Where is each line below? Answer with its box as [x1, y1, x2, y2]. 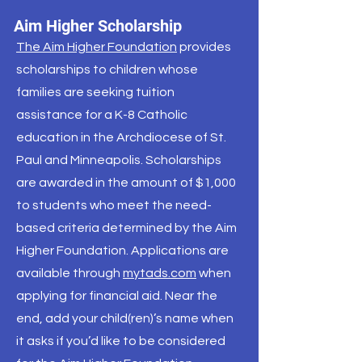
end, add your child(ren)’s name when [16, 312, 234, 325]
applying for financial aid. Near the [16, 289, 217, 302]
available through [16, 267, 123, 280]
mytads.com [123, 267, 196, 280]
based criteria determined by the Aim [16, 221, 237, 234]
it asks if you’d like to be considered [16, 335, 225, 347]
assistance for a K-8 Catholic [16, 108, 187, 121]
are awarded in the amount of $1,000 [16, 176, 236, 189]
